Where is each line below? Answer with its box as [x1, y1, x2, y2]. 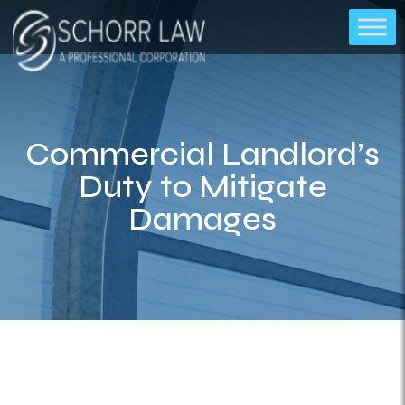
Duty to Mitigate [78, 167, 327, 206]
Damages [128, 200, 277, 239]
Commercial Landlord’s [25, 135, 380, 174]
